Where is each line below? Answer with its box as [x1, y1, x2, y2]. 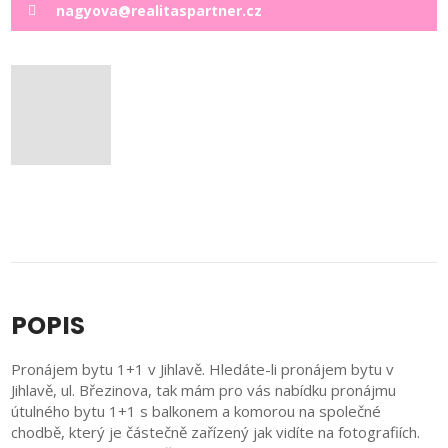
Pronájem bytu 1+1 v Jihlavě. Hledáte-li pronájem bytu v [11, 358, 395, 379]
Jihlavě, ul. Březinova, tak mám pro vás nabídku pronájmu [11, 379, 397, 400]
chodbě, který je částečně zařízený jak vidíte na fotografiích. [11, 421, 421, 442]
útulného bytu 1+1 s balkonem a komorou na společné [11, 400, 382, 421]
